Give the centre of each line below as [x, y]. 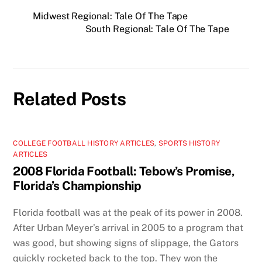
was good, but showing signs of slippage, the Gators [126, 243]
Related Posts [70, 99]
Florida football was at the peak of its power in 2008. [128, 212]
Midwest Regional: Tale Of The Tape [111, 16]
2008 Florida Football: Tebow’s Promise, [124, 171]
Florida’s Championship [77, 185]
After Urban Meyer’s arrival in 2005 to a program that [128, 227]
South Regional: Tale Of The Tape [157, 29]
